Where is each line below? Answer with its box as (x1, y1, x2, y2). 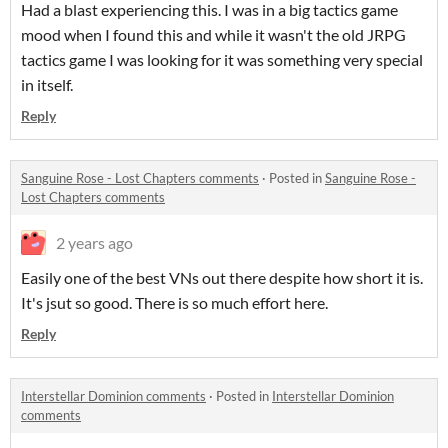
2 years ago (56, 233, 133, 252)
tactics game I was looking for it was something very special (21, 50, 423, 69)
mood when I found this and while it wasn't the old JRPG (21, 25, 406, 44)
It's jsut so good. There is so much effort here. (21, 293, 328, 312)
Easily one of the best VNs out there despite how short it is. (21, 268, 423, 287)
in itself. (21, 75, 73, 94)
